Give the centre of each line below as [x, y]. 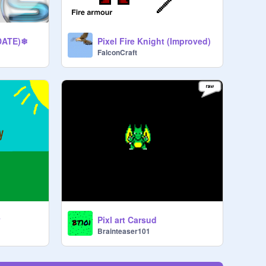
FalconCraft [117, 53]
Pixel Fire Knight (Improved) [154, 41]
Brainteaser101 [123, 231]
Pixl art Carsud [127, 219]
